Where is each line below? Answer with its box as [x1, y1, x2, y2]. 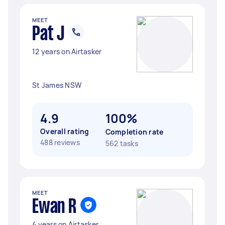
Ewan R [32, 198, 76, 216]
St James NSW [32, 80, 81, 90]
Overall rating [40, 127, 89, 136]
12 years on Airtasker [32, 47, 102, 56]
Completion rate [105, 127, 164, 137]
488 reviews [40, 138, 80, 147]
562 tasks [105, 139, 138, 148]
